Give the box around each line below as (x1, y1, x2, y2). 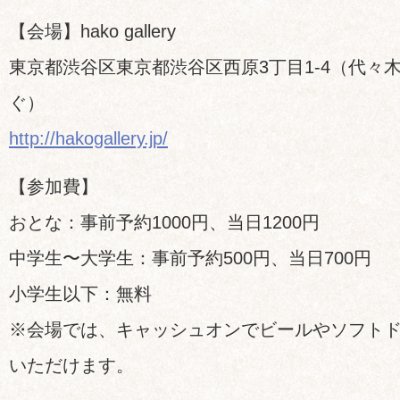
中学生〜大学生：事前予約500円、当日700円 (9, 248, 371, 268)
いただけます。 (9, 355, 134, 375)
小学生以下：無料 (9, 284, 152, 304)
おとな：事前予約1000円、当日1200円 (9, 212, 320, 232)
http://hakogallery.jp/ (9, 129, 168, 148)
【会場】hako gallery (9, 21, 176, 41)
